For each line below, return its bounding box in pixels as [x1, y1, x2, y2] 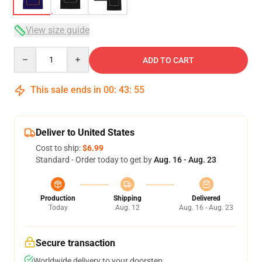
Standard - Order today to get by [36, 155, 154, 164]
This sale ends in [28, 84, 104, 95]
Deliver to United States [36, 127, 135, 138]
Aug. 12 [115, 204, 140, 212]
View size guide [26, 25, 89, 36]
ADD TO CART [143, 56, 194, 65]
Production [40, 194, 75, 202]
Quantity [13, 47, 46, 57]
